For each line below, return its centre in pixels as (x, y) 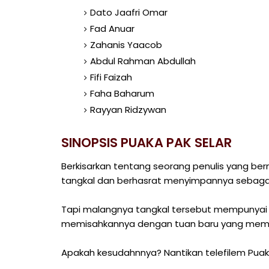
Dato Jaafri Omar (128, 12)
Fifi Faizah (111, 77)
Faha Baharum (122, 93)
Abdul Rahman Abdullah (143, 61)
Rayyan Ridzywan (128, 110)
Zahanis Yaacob (126, 45)
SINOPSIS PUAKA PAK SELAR (147, 142)
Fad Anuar (112, 29)
